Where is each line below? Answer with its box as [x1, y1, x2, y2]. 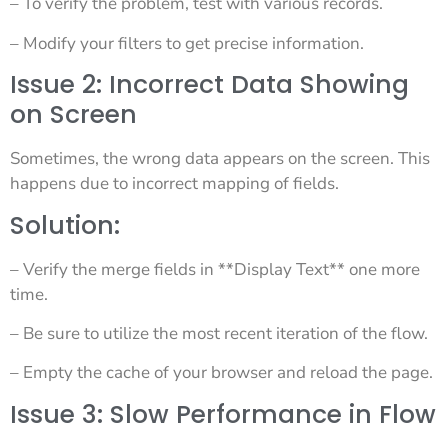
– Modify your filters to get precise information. [10, 31, 364, 55]
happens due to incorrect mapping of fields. [10, 172, 339, 196]
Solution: [10, 207, 120, 243]
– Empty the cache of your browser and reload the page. [10, 361, 433, 385]
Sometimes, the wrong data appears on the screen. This [10, 147, 430, 171]
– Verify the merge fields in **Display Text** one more [10, 257, 420, 281]
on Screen [10, 97, 137, 133]
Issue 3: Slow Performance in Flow [10, 396, 436, 432]
